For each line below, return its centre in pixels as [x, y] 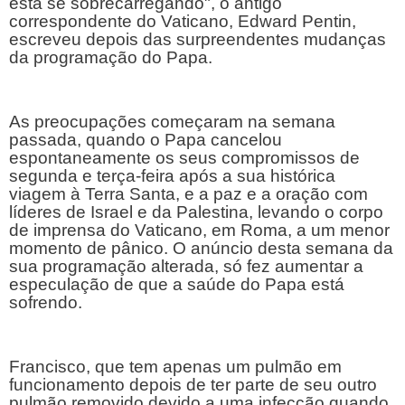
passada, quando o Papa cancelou [146, 140]
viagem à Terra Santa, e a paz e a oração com [188, 194]
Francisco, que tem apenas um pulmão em [175, 366]
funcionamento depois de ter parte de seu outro [193, 384]
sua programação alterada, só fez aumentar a [186, 267]
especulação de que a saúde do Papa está [177, 285]
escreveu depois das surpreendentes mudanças [198, 40]
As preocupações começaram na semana [172, 122]
